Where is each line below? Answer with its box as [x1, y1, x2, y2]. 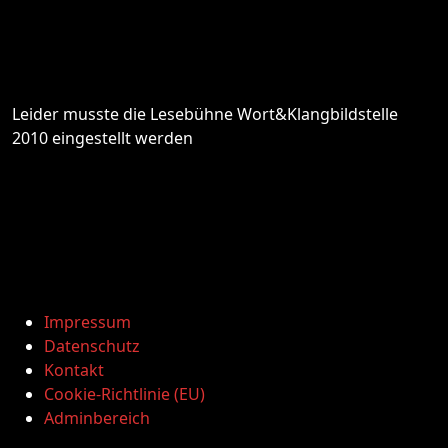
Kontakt [44, 359, 104, 381]
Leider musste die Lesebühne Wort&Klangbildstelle [12, 103, 398, 125]
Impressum [44, 311, 131, 333]
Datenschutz [44, 335, 140, 357]
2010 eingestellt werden [12, 127, 193, 149]
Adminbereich [44, 407, 150, 429]
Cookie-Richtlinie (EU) [44, 383, 205, 405]
